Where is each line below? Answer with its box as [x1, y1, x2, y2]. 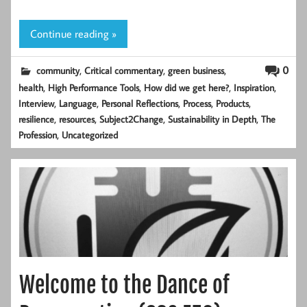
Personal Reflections [101, 96, 179, 110]
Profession [19, 127, 58, 141]
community [36, 63, 80, 77]
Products [216, 96, 249, 110]
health [19, 80, 44, 94]
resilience [19, 112, 55, 125]
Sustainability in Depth [168, 112, 257, 125]
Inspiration [234, 80, 275, 94]
